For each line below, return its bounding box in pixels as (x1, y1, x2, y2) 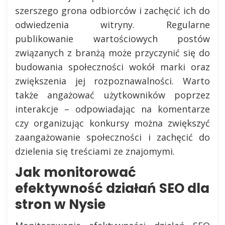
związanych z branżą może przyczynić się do (15, 47, 210, 59)
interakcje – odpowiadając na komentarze (15, 103, 210, 115)
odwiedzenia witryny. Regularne (15, 19, 210, 31)
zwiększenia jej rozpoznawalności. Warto (15, 75, 210, 87)
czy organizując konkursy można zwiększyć (15, 117, 210, 129)
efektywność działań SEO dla (15, 179, 209, 197)
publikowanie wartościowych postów (15, 33, 210, 45)
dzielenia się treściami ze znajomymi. (15, 145, 175, 157)
